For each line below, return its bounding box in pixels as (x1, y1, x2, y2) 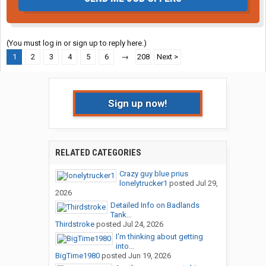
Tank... (110, 210, 132, 220)
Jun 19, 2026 (128, 251, 171, 261)
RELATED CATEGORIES (55, 147, 141, 159)
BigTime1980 (55, 251, 100, 261)
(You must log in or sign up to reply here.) (7, 39, 147, 48)
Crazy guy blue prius (119, 169, 188, 179)
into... (115, 242, 134, 251)
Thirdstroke (55, 220, 94, 229)
